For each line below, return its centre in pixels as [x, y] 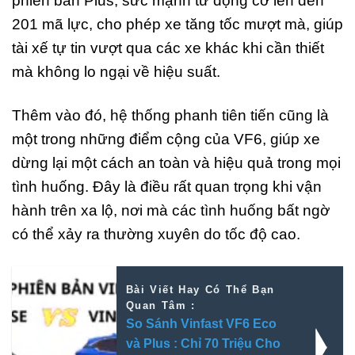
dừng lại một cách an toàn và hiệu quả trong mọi [176, 162]
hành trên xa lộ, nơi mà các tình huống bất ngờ [171, 210]
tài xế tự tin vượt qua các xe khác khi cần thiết [168, 48]
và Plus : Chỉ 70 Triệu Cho [203, 343]
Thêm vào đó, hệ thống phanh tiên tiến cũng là [170, 115]
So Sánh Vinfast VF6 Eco [201, 323]
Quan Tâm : [160, 305]
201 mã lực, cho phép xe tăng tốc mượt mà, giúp [177, 25]
